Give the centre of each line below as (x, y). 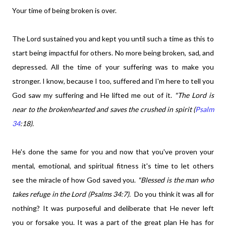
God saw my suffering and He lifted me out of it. (93, 95)
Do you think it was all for (173, 194)
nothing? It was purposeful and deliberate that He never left (113, 208)
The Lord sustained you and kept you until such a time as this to (113, 39)
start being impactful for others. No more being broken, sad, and (113, 53)
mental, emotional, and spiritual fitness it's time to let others (113, 166)
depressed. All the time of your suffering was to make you (113, 67)
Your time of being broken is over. (64, 10)
